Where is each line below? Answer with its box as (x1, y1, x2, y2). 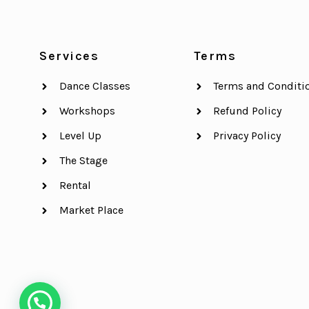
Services (39, 48, 99, 64)
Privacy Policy (213, 129, 281, 143)
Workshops (59, 104, 115, 118)
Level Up (59, 129, 101, 143)
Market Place (59, 203, 123, 217)
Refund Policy (213, 104, 282, 118)
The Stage (59, 154, 108, 168)
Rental (59, 179, 91, 192)
